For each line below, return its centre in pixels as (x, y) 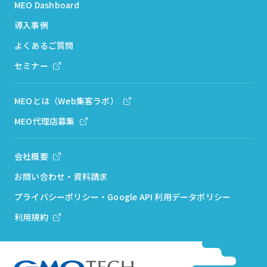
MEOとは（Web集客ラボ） (66, 100)
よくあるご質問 (44, 45)
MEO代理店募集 (45, 121)
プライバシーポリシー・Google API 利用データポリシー (123, 196)
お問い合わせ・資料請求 (61, 176)
